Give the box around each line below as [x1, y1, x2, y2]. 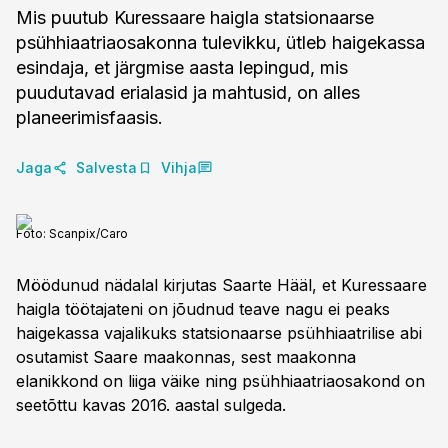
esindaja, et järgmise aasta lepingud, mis [16, 57, 348, 78]
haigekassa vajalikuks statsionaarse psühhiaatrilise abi [16, 323, 422, 343]
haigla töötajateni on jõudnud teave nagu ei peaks [16, 299, 390, 319]
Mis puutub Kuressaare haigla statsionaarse [16, 7, 374, 28]
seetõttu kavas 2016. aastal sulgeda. [16, 395, 286, 415]
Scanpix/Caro [49, 226, 128, 241]
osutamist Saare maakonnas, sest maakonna [16, 347, 356, 367]
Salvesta [76, 159, 137, 176]
